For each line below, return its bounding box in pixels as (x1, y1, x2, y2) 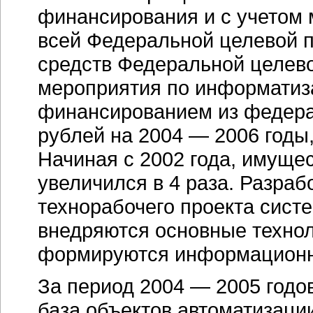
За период (38, 275, 140, 298)
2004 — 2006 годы (138, 124, 309, 147)
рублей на (38, 124, 138, 147)
